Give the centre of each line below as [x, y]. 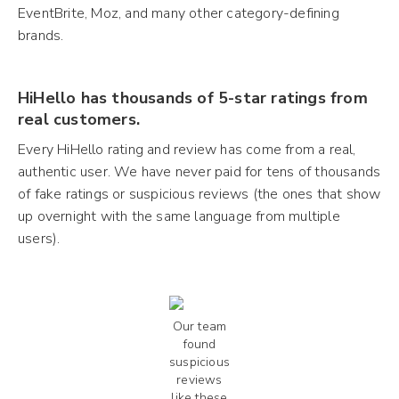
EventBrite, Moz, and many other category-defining [179, 13]
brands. [41, 35]
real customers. [79, 119]
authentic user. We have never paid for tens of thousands [199, 171]
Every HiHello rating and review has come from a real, [187, 149]
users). [39, 238]
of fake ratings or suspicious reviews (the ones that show [199, 194]
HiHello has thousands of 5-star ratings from [193, 98]
